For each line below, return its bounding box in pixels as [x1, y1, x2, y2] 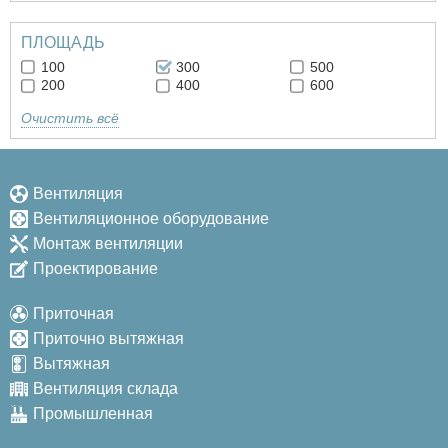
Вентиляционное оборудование [33, 210, 269, 228]
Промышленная [33, 405, 153, 423]
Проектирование [33, 260, 158, 278]
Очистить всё [21, 110, 119, 127]
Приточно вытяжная [33, 330, 184, 348]
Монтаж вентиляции [33, 235, 183, 253]
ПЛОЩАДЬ [21, 34, 105, 52]
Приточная [33, 305, 114, 323]
